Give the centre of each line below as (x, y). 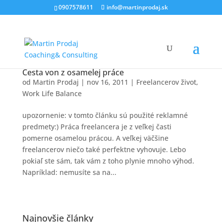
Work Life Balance (52, 93)
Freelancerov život (166, 82)
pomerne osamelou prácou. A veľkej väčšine (95, 138)
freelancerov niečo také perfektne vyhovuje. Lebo (104, 149)
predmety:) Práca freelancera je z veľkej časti (97, 127)
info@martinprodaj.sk (137, 7)
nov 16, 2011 (107, 82)
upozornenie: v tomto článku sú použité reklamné (105, 115)
